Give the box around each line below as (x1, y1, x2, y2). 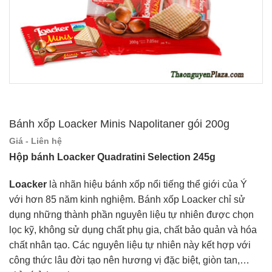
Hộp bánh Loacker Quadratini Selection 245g (9, 151, 218, 162)
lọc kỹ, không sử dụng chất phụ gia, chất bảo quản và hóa (9, 225, 257, 236)
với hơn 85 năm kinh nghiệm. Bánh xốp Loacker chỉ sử (9, 194, 245, 205)
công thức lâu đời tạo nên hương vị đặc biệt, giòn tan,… (9, 255, 250, 266)
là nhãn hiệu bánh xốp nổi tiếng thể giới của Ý (47, 179, 247, 190)
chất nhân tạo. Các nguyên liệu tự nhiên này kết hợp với (9, 240, 251, 251)
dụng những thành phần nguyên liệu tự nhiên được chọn (9, 209, 254, 220)
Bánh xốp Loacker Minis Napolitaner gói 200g (9, 117, 229, 130)
